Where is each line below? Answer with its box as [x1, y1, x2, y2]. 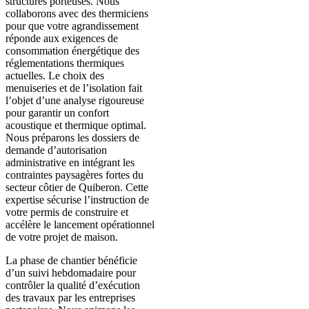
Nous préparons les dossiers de [6, 132, 139, 144]
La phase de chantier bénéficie [6, 255, 137, 267]
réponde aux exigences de [6, 32, 118, 45]
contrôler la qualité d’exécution [6, 279, 140, 292]
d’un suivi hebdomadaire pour [6, 267, 136, 279]
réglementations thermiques [6, 57, 124, 70]
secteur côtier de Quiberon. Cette [6, 181, 148, 194]
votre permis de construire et [6, 206, 128, 219]
